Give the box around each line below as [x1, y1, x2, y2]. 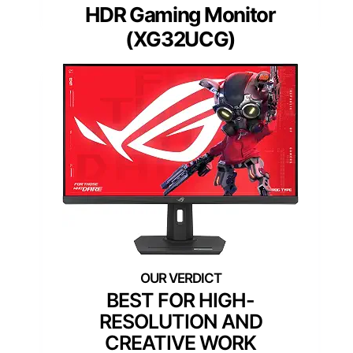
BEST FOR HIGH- [106, 288, 255, 312]
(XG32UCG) [124, 26, 236, 51]
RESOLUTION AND [98, 309, 262, 333]
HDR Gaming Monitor [85, 2, 276, 27]
